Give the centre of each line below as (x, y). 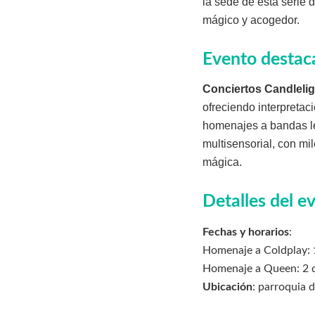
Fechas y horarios (246, 232)
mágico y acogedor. (251, 20)
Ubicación (227, 287)
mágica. (222, 162)
